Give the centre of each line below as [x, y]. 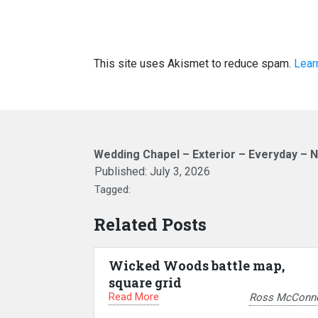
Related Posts [150, 224]
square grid [145, 283]
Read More [134, 297]
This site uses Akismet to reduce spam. [194, 64]
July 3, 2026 [180, 171]
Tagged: [113, 190]
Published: [122, 171]
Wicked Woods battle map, [197, 265]
